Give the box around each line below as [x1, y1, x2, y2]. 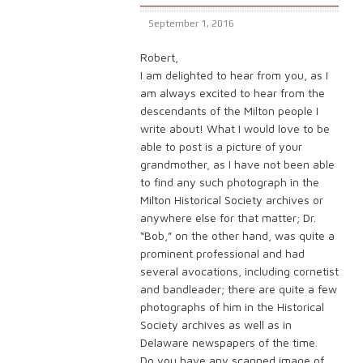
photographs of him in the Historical [140, 299, 324, 314]
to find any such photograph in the [140, 174, 319, 189]
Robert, [140, 49, 178, 64]
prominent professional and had [140, 246, 305, 260]
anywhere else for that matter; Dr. [140, 210, 316, 224]
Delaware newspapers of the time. [140, 335, 318, 349]
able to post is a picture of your [140, 139, 302, 153]
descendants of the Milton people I [140, 103, 318, 117]
